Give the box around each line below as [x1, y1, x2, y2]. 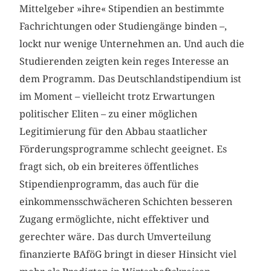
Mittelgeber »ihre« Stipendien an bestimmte [19, 3, 225, 15]
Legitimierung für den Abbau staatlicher [19, 126, 208, 138]
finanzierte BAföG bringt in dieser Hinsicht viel [19, 249, 237, 261]
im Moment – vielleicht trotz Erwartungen [19, 91, 215, 103]
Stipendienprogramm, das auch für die [19, 178, 200, 191]
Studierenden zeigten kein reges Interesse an [19, 56, 229, 68]
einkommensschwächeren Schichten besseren [19, 196, 233, 208]
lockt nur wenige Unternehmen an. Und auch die [19, 38, 245, 50]
